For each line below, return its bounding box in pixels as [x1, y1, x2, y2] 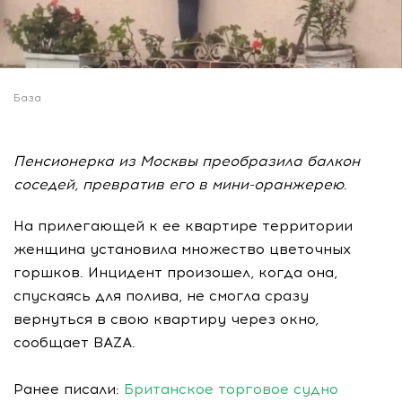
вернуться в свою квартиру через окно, [13, 310, 319, 328]
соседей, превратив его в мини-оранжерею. [13, 175, 347, 193]
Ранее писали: [13, 380, 124, 398]
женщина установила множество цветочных [13, 240, 351, 258]
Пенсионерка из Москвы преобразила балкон [13, 152, 360, 170]
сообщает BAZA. [13, 333, 135, 351]
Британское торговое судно [124, 380, 338, 398]
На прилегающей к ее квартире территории [13, 216, 353, 234]
